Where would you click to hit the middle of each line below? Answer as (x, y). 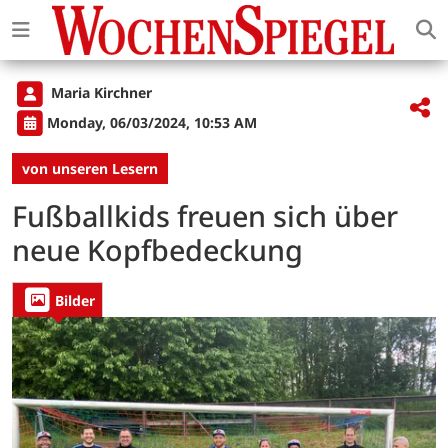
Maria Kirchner (99, 93)
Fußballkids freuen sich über (205, 216)
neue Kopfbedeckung (157, 250)
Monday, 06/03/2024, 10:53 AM (152, 122)
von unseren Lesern (90, 169)
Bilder (75, 300)
